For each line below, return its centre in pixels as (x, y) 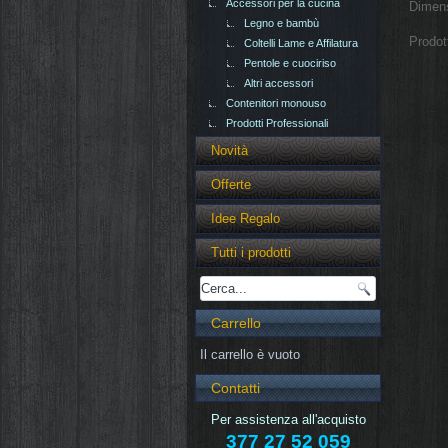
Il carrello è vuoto (250, 355)
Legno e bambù (281, 23)
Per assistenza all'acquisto (288, 420)
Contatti (235, 388)
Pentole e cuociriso (290, 63)
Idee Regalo (245, 219)
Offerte (231, 185)
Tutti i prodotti (251, 253)
